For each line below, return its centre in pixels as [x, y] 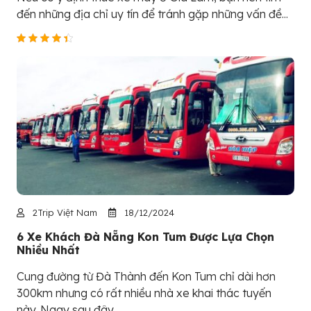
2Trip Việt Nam [64, 213]
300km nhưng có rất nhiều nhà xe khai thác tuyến [144, 293]
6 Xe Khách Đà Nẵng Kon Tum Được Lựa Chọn [145, 237]
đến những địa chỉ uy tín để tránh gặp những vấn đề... [152, 14]
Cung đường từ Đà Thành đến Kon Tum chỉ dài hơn [146, 277]
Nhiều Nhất [48, 250]
